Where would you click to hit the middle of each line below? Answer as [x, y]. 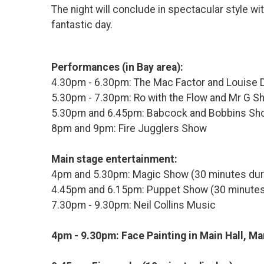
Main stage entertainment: [115, 159]
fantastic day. [82, 25]
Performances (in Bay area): [117, 67]
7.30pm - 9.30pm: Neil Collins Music [133, 205]
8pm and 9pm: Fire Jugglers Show [129, 129]
